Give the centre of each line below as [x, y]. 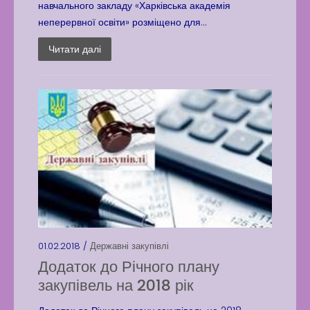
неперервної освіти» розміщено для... [122, 22]
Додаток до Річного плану [129, 267]
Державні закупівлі [129, 246]
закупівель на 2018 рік [116, 285]
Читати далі [75, 49]
